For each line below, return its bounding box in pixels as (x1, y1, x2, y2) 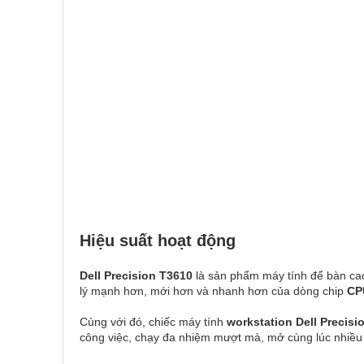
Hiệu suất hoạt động (80, 232, 236, 249)
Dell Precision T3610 (80, 269, 196, 282)
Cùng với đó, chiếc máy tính (80, 315, 227, 328)
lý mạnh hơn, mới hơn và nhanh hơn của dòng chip (80, 284, 347, 297)
